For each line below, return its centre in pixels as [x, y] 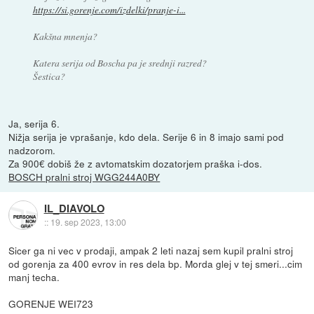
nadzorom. [32, 150]
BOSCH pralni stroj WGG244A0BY [84, 176]
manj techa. [34, 277]
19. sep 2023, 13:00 [88, 222]
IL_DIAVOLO [74, 209]
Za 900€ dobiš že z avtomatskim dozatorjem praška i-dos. [136, 163]
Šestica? [49, 76]
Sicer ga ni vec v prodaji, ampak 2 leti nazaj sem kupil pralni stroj [151, 250]
